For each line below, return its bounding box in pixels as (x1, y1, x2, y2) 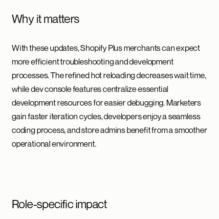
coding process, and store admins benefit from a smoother (12, 125, 207, 135)
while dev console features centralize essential (12, 84, 169, 94)
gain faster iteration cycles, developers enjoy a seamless (12, 111, 200, 121)
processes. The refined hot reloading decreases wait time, (12, 70, 206, 80)
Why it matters (12, 12, 80, 25)
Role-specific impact (12, 197, 107, 211)
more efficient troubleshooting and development (12, 56, 174, 66)
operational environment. (12, 138, 96, 149)
